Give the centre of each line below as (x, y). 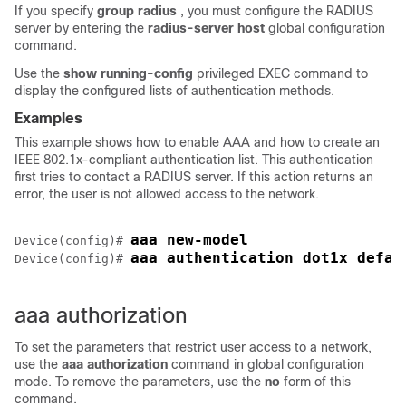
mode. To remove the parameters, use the (140, 382)
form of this (317, 382)
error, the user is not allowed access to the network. (167, 194)
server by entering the (81, 28)
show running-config (128, 73)
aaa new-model (189, 240)
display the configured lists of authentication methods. (174, 91)
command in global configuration (268, 364)
